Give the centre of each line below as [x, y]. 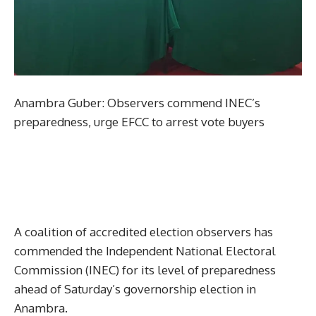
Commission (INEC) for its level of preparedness [145, 269]
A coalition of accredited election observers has [144, 231]
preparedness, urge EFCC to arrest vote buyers [139, 121]
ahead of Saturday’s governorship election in [135, 288]
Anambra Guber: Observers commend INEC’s [137, 102]
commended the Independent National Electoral [145, 250]
